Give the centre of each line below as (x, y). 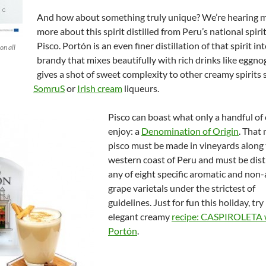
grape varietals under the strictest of (182, 188)
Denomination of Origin (190, 131)
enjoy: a (125, 131)
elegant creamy (140, 216)
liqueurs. (141, 88)
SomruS (49, 88)
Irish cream (100, 88)
